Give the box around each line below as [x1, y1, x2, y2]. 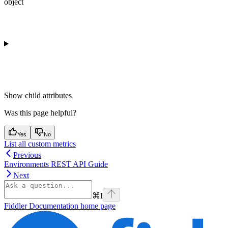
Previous [13, 150, 41, 159]
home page [78, 201, 116, 210]
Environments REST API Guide [4, 159, 108, 168]
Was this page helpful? [4, 108, 76, 117]
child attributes [25, 91, 72, 100]
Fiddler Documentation [4, 201, 78, 210]
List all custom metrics [4, 139, 76, 148]
